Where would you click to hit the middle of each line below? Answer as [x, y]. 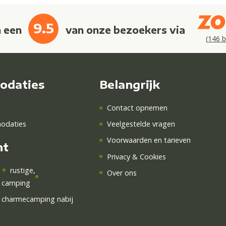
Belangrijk [130, 84]
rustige [21, 170]
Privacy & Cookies [136, 156]
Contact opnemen [137, 108]
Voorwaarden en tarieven [149, 140]
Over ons [122, 173]
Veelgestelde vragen [141, 124]
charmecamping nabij [37, 199]
